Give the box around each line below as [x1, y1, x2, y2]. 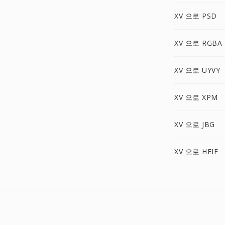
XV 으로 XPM [174, 92, 218, 102]
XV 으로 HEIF [174, 147, 218, 156]
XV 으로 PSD [174, 11, 217, 21]
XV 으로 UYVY [174, 65, 220, 75]
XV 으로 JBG [174, 120, 215, 129]
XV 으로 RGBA [174, 38, 222, 48]
